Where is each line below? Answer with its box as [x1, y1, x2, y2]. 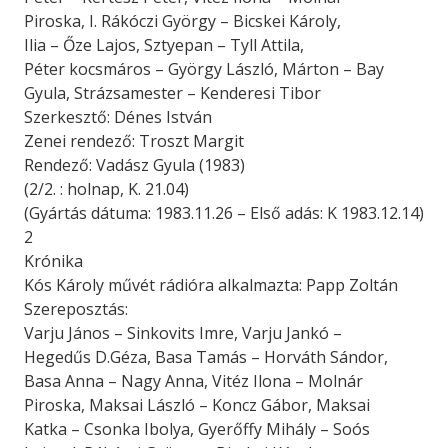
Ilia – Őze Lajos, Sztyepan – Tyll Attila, [24, 34, 304, 56]
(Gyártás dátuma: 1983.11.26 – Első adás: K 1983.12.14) [24, 202, 424, 224]
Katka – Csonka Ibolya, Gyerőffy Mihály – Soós [24, 418, 370, 440]
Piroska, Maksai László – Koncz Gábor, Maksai [24, 394, 370, 416]
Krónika [24, 250, 83, 272]
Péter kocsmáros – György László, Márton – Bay [24, 58, 384, 80]
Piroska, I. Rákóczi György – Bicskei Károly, [24, 10, 341, 32]
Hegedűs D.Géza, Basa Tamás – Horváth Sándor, [24, 346, 388, 368]
